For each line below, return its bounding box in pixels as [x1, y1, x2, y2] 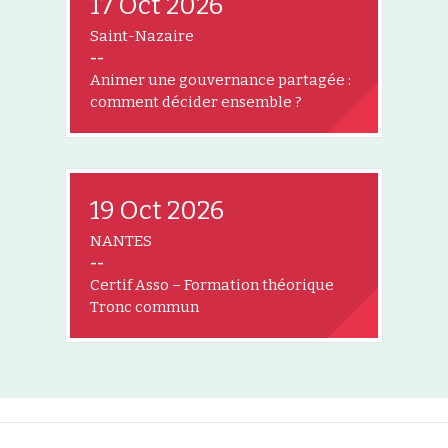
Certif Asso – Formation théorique [90, 276, 334, 295]
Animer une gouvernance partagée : [90, 71, 351, 90]
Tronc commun [90, 298, 199, 317]
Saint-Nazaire [90, 27, 194, 46]
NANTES [90, 232, 152, 251]
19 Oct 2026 [90, 196, 224, 227]
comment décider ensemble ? [90, 93, 302, 112]
